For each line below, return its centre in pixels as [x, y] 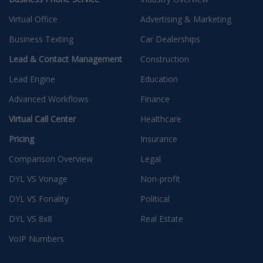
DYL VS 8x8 [31, 219]
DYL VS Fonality [39, 199]
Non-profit [160, 179]
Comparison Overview [51, 159]
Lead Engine [32, 79]
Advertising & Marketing [186, 19]
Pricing [21, 139]
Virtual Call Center [42, 119]
